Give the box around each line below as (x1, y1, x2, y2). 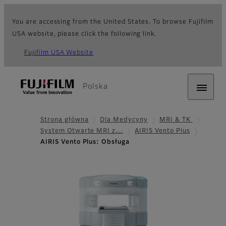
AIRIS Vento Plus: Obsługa (40, 139, 130, 146)
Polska (83, 83, 108, 90)
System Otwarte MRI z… (40, 128, 124, 135)
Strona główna (40, 117, 89, 123)
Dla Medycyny (100, 117, 148, 123)
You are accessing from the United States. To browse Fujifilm (12, 19, 213, 25)
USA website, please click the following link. (12, 31, 157, 37)
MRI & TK (159, 117, 193, 123)
